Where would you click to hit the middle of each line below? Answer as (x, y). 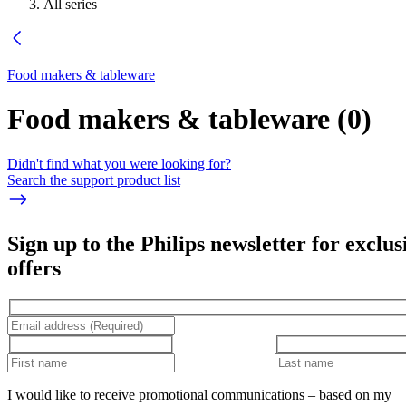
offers (34, 268)
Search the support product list (94, 179)
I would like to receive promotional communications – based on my (199, 394)
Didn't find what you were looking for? (119, 163)
